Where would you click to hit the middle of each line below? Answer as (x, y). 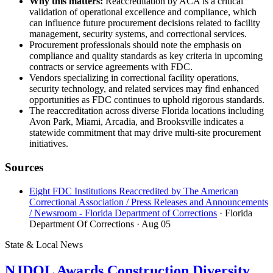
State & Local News (44, 244)
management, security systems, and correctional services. (138, 34)
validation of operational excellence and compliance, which (143, 12)
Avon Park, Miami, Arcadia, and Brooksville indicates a (136, 122)
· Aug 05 (154, 224)
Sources (24, 168)
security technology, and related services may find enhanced (144, 89)
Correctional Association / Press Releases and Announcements (149, 202)
